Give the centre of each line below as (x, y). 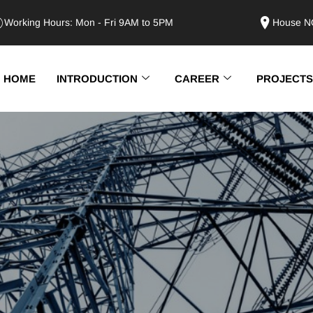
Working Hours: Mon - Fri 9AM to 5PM (88, 22)
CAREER (197, 79)
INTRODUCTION (97, 79)
